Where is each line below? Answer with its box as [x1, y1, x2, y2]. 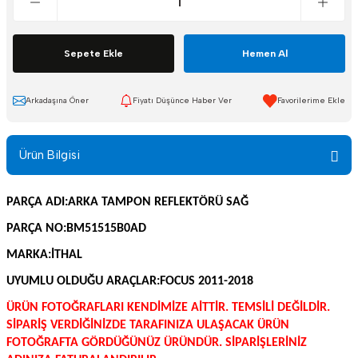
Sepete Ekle [64, 47, 123, 59]
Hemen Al [241, 47, 288, 59]
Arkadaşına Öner [26, 95, 89, 105]
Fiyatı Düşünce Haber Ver [133, 95, 232, 105]
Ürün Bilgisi [19, 148, 80, 162]
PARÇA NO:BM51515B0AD [6, 222, 146, 235]
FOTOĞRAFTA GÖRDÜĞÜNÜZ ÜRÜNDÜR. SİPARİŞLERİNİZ [6, 336, 307, 349]
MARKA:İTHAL [6, 249, 82, 261]
